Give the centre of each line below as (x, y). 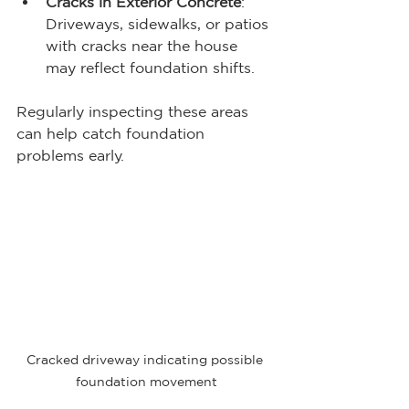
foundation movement (146, 381)
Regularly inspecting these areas (135, 111)
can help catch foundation (113, 133)
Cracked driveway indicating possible (146, 359)
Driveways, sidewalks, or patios (159, 23)
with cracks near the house (144, 45)
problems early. (70, 155)
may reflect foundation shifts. (150, 67)
